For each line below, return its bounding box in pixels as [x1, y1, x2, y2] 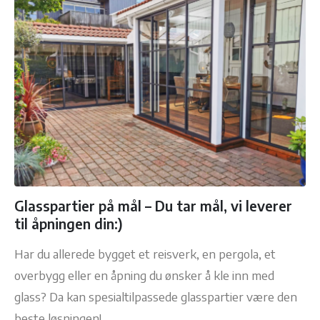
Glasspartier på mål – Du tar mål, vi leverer [14, 196, 292, 214]
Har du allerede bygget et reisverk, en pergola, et [14, 245, 276, 261]
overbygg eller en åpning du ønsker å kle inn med [14, 266, 274, 283]
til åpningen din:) [14, 214, 123, 232]
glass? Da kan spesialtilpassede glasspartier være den [14, 288, 297, 304]
